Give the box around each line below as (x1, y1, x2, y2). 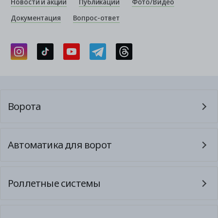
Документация (11, 12, 61, 22)
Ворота (8, 99, 41, 113)
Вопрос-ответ (73, 12, 120, 22)
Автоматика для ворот (8, 138, 111, 151)
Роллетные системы (8, 176, 101, 190)
